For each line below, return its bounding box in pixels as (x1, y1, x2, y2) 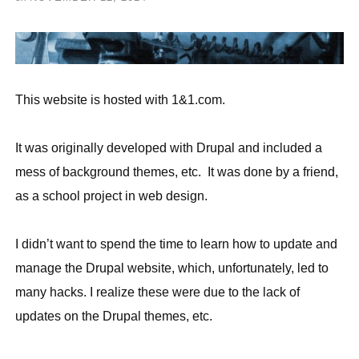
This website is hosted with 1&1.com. (15, 93, 225, 107)
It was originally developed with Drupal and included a (15, 141, 322, 155)
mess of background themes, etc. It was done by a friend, (15, 165, 338, 179)
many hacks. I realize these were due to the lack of (15, 285, 300, 300)
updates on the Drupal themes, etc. (15, 309, 212, 324)
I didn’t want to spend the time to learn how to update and (15, 237, 337, 252)
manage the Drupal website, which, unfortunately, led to (15, 261, 329, 276)
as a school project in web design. (15, 189, 208, 204)
